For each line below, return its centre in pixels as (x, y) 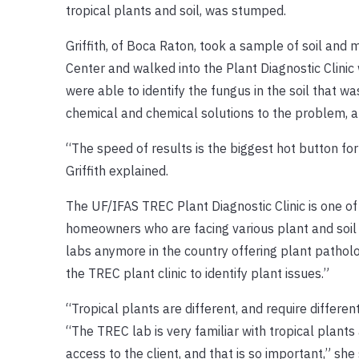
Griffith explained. (117, 170)
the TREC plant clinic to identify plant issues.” (197, 273)
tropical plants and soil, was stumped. (175, 10)
